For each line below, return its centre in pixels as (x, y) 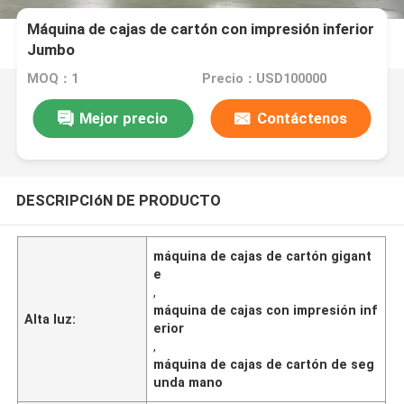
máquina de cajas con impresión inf (266, 310)
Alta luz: (50, 319)
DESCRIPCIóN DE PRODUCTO (118, 200)
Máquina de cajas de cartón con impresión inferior (201, 29)
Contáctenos (302, 118)
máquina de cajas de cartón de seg (264, 364)
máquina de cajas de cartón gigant (263, 256)
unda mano (188, 382)
